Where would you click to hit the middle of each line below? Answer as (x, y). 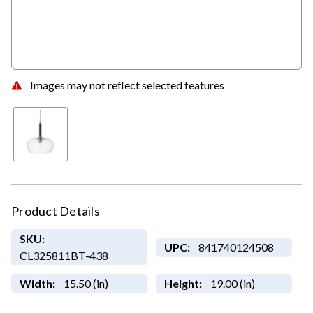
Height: (183, 284)
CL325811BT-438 (64, 256)
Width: (37, 284)
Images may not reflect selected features (127, 85)
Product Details (56, 211)
